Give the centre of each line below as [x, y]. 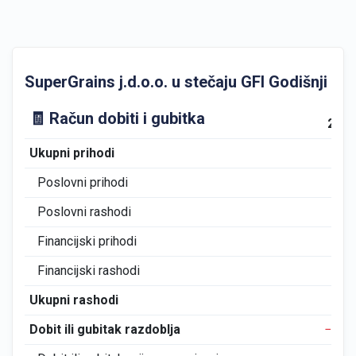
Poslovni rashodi [84, 212]
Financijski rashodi [89, 271]
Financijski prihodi [87, 241]
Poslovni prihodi [83, 182]
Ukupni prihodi [72, 153]
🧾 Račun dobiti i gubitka [117, 118]
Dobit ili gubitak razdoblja [104, 329]
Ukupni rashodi [74, 300]
